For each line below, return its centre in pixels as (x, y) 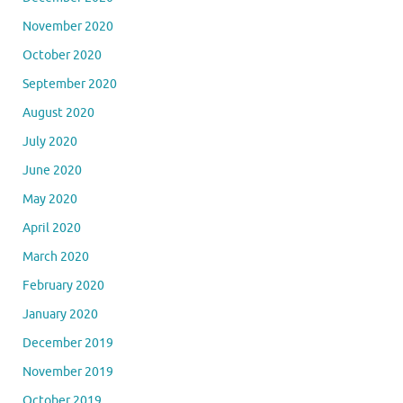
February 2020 (63, 285)
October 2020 (62, 55)
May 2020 (50, 199)
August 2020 (58, 112)
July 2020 (50, 141)
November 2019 (68, 372)
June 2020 (52, 170)
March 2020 (56, 256)
